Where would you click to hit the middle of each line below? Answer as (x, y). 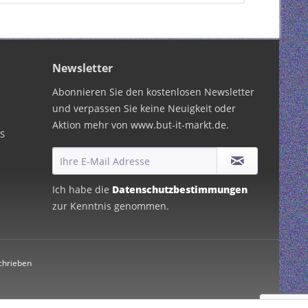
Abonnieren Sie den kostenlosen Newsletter (153, 91)
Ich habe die (82, 189)
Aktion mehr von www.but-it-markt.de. (141, 124)
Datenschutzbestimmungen (180, 189)
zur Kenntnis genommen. (111, 206)
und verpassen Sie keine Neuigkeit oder (144, 108)
